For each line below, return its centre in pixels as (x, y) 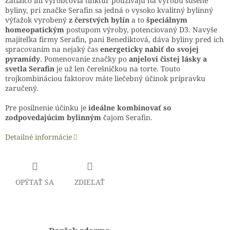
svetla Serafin (30, 69)
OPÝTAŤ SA (35, 182)
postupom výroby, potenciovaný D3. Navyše (142, 30)
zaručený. (22, 88)
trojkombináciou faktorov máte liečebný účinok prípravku (105, 79)
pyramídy (23, 59)
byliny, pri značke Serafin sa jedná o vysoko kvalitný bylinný (109, 10)
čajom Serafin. (128, 118)
